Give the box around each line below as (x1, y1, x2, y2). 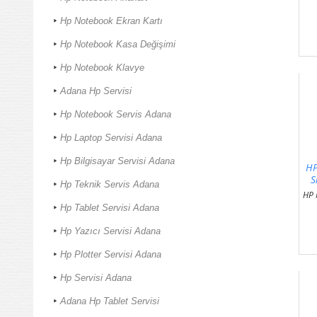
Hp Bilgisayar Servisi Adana (60, 156, 175, 167)
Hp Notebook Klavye (60, 62, 144, 74)
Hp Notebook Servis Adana (60, 109, 171, 120)
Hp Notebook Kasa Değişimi (60, 39, 175, 50)
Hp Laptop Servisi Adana (60, 132, 162, 144)
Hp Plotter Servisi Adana (60, 249, 161, 260)
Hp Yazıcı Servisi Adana (60, 226, 161, 237)
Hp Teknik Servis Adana (60, 179, 159, 190)
